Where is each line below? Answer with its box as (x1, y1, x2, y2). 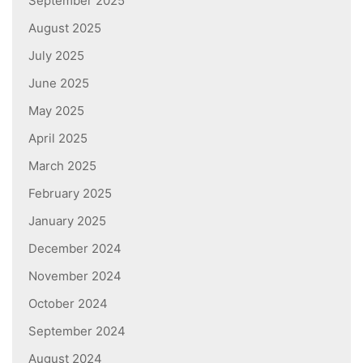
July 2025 (28, 47, 84, 63)
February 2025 (28, 185, 112, 201)
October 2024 (28, 295, 108, 311)
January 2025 (28, 212, 106, 228)
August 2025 (28, 19, 101, 36)
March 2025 (28, 157, 96, 173)
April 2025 (28, 130, 88, 146)
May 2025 (28, 102, 84, 118)
